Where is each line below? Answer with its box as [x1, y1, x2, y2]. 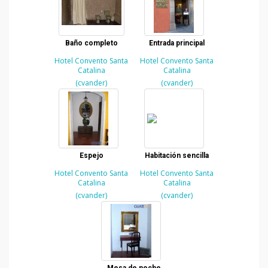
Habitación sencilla [145, 151, 209, 160]
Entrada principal [149, 39, 205, 47]
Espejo [79, 151, 103, 160]
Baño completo [65, 39, 118, 47]
